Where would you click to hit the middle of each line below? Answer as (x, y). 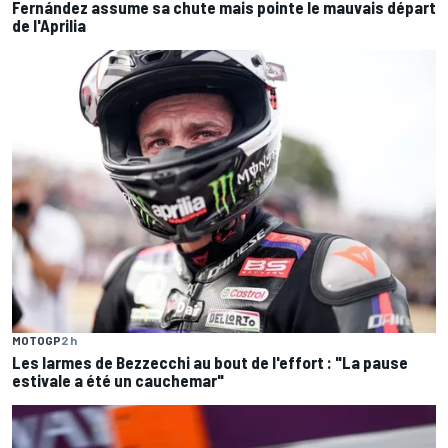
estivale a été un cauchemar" (118, 379)
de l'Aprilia (49, 24)
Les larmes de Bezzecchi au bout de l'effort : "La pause (210, 361)
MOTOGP (36, 339)
